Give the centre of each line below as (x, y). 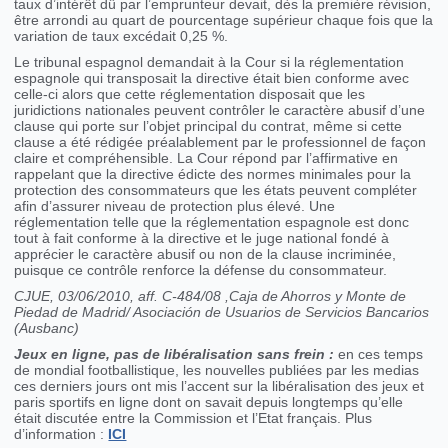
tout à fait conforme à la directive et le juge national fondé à (202, 238)
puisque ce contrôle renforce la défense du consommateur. (201, 270)
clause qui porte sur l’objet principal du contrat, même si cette (208, 126)
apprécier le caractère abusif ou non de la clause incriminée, (205, 254)
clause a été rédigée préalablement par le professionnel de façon (220, 142)
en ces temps (379, 354)
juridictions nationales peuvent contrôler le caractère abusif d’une (220, 110)
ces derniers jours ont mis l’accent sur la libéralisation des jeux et (219, 386)
